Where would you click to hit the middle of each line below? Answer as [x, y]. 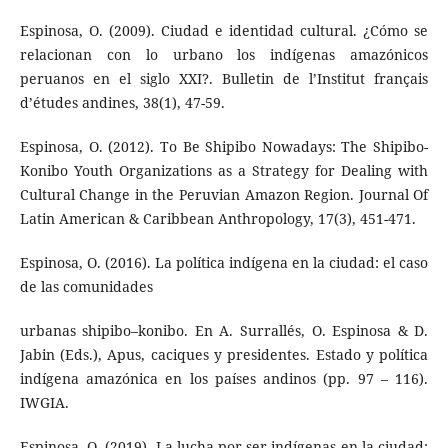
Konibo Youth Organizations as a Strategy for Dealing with [224, 170]
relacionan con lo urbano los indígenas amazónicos [224, 54]
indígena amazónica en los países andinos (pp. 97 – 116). [224, 378]
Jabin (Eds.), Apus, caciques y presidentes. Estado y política [224, 354]
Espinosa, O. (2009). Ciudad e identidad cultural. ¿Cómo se [224, 30]
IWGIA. [44, 402]
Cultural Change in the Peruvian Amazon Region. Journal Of [224, 194]
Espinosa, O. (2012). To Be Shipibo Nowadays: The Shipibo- [224, 146]
